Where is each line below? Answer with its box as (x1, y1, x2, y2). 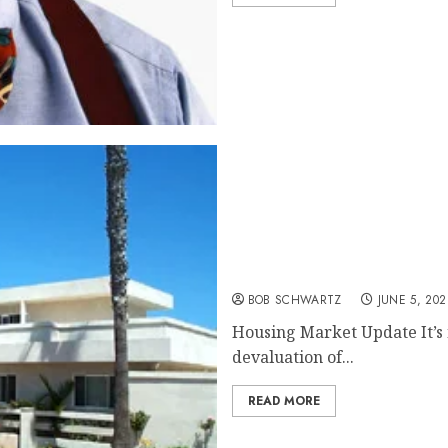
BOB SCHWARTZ (247, 291, 342, 309)
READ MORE (247, 392, 320, 410)
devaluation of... (231, 346, 354, 368)
